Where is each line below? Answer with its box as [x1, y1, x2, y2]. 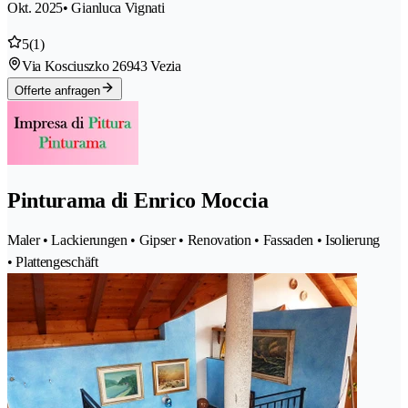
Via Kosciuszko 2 [22, 58, 119, 75]
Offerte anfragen [15, 84, 100, 98]
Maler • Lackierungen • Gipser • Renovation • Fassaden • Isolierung [7, 231, 380, 248]
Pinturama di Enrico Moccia [7, 189, 269, 213]
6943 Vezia [118, 58, 181, 75]
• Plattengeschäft [7, 253, 98, 270]
